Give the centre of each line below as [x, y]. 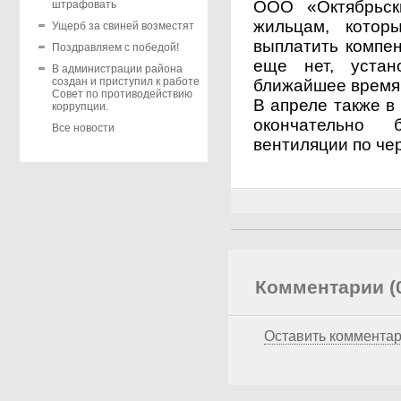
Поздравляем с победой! [115, 48]
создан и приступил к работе [125, 82]
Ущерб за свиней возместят [123, 26]
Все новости [83, 128]
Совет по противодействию [122, 94]
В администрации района [117, 69]
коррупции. [80, 107]
